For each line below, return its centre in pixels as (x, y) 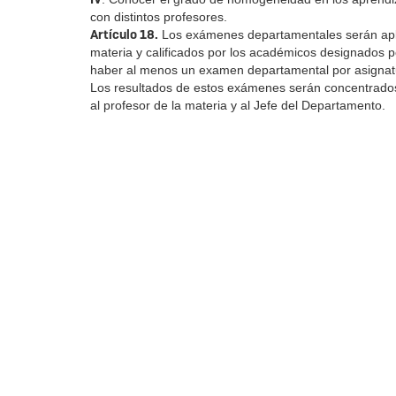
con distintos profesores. (159, 17)
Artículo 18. (124, 35)
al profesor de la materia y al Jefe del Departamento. (238, 106)
